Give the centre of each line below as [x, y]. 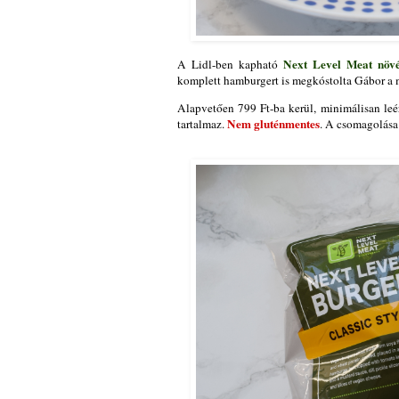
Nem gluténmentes [273, 123]
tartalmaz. [202, 123]
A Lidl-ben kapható [230, 64]
